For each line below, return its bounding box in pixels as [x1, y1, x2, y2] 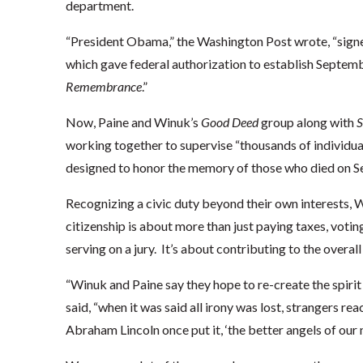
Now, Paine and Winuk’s [65, 114, 201, 130]
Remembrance [65, 79, 142, 94]
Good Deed [200, 114, 258, 130]
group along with [258, 114, 357, 130]
